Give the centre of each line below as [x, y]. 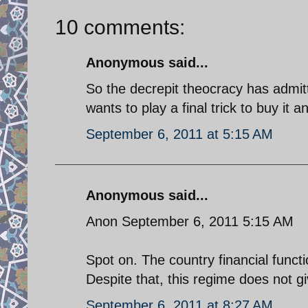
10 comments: [120, 27]
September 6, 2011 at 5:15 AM [179, 134]
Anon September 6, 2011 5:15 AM [190, 221]
